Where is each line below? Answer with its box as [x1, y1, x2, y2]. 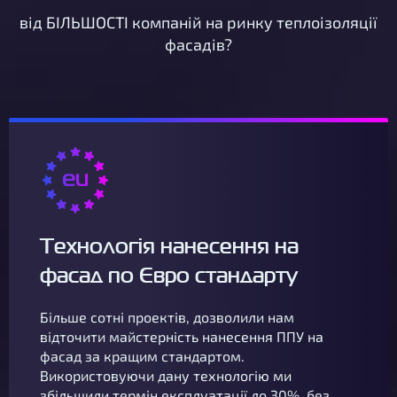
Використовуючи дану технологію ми [40, 367, 292, 384]
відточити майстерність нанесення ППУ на [40, 328, 323, 345]
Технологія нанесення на [40, 230, 299, 261]
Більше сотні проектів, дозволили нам [40, 308, 294, 325]
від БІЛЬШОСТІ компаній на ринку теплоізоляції [19, 12, 378, 32]
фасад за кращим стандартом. [40, 347, 245, 364]
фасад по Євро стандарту [40, 260, 298, 291]
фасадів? [165, 35, 232, 54]
